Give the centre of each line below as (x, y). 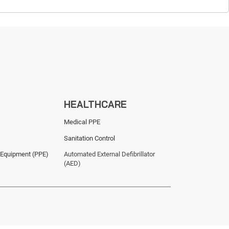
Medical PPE (82, 122)
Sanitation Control (90, 138)
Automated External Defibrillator (110, 154)
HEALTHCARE (96, 104)
